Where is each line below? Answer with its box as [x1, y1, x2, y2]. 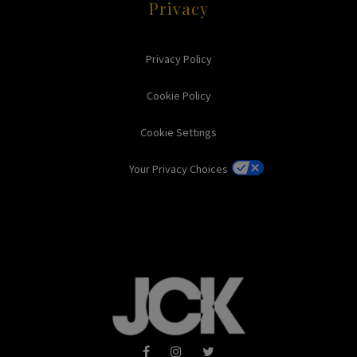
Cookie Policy [146, 88, 211, 103]
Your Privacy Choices [129, 162, 228, 176]
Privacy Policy [145, 52, 212, 66]
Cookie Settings [140, 125, 217, 139]
